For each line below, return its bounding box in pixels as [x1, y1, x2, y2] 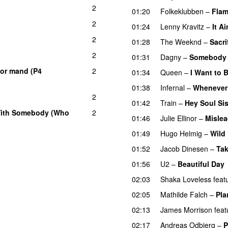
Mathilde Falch [160, 189, 208, 199]
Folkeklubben [160, 6, 204, 16]
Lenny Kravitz [160, 21, 204, 32]
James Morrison [160, 204, 212, 215]
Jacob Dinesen [160, 143, 208, 154]
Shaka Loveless [160, 174, 211, 184]
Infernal [160, 82, 185, 93]
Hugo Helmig [160, 128, 202, 138]
